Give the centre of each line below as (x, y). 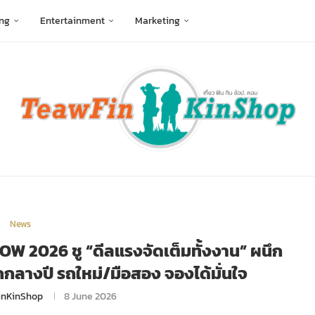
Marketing (157, 21)
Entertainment (72, 21)
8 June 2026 (91, 297)
